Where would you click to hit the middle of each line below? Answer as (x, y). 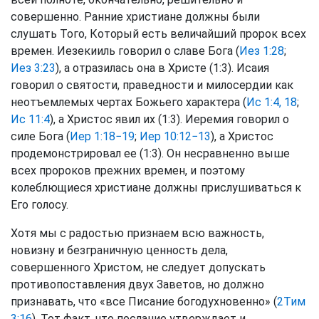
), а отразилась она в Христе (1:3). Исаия (162, 68)
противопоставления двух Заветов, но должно (137, 284)
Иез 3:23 (33, 68)
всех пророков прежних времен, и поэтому (128, 171)
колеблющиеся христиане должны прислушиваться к (156, 188)
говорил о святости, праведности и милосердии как (152, 85)
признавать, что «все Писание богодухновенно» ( (144, 302)
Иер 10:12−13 (175, 136)
